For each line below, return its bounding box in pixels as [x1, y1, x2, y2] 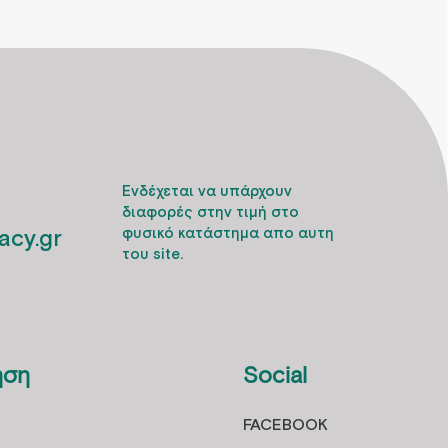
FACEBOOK [242, 415, 328, 437]
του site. [121, 245, 183, 265]
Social [242, 360, 307, 389]
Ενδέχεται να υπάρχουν [121, 182, 292, 202]
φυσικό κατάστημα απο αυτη [121, 224, 334, 244]
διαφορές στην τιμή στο [121, 203, 299, 223]
